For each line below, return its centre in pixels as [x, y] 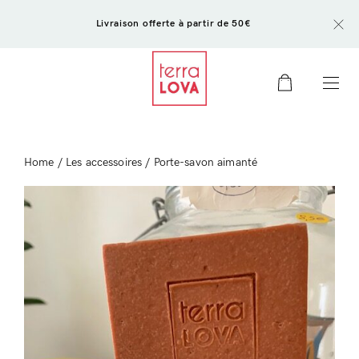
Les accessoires [104, 162]
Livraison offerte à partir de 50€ [173, 24]
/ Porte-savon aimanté [200, 162]
